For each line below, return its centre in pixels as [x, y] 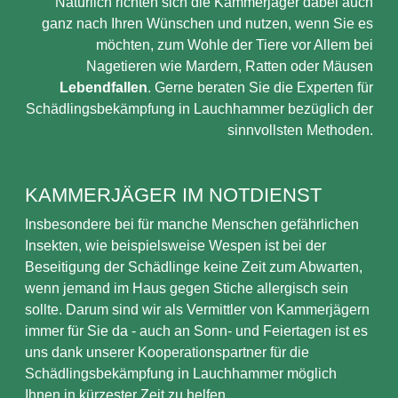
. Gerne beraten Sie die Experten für [260, 88]
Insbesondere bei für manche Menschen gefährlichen [192, 224]
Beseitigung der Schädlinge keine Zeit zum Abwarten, [194, 267]
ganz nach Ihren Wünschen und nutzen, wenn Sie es [207, 24]
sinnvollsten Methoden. [300, 130]
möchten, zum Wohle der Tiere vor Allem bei [235, 45]
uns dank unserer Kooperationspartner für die [167, 352]
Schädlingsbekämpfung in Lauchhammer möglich [181, 374]
